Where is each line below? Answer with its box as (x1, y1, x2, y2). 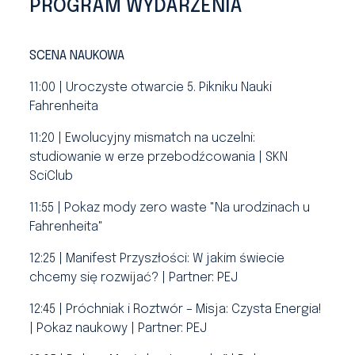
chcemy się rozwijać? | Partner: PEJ (29, 271, 239, 284)
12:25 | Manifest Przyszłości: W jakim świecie (29, 252, 285, 265)
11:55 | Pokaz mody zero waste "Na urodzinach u (29, 201, 311, 215)
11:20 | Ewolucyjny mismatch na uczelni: (29, 132, 256, 145)
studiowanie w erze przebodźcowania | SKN (29, 151, 288, 164)
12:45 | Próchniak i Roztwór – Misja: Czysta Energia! (29, 303, 323, 316)
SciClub (29, 170, 74, 183)
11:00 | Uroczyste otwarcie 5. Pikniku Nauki (29, 81, 273, 94)
